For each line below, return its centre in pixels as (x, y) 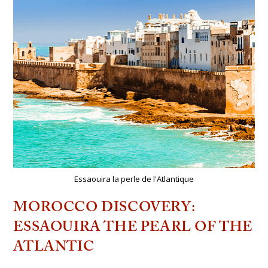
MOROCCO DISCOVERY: (104, 207)
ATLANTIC (54, 247)
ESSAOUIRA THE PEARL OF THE (133, 227)
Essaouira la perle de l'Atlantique (134, 179)
